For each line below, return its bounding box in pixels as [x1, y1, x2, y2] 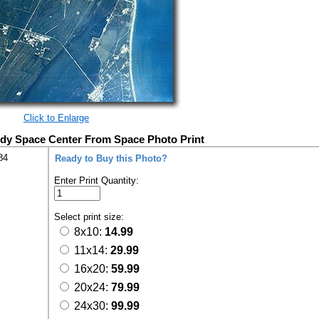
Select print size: [54, 211, 127, 222]
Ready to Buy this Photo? [55, 153, 167, 164]
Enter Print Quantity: [54, 175, 139, 186]
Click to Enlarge [23, 113, 89, 123]
